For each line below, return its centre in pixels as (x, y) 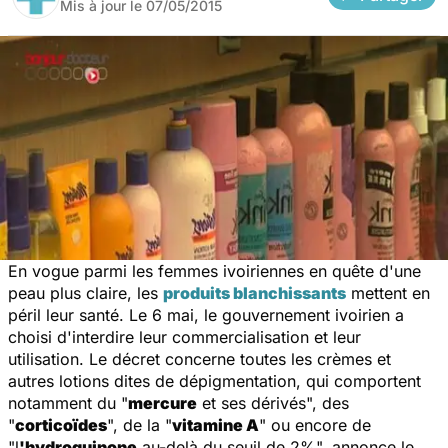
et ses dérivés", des (273, 402)
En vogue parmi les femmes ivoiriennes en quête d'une (214, 270)
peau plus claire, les (85, 292)
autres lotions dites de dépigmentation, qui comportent (214, 380)
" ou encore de (315, 424)
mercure (162, 402)
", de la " (139, 424)
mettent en (388, 292)
